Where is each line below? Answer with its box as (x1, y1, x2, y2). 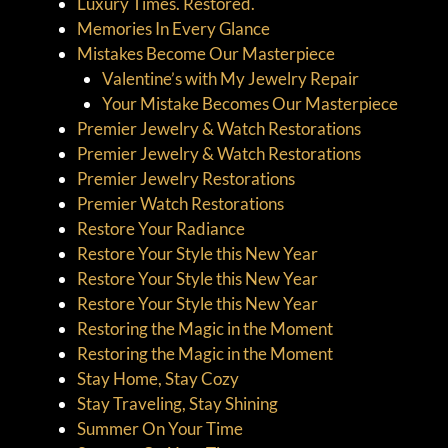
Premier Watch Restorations (76, 192, 284, 214)
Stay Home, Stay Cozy (76, 367, 239, 389)
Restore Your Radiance (76, 217, 245, 239)
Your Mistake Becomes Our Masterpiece (102, 92, 398, 114)
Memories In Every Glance (76, 17, 270, 39)
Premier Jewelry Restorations (76, 167, 295, 189)
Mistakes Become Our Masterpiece (76, 42, 335, 64)
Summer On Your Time (76, 417, 243, 439)
